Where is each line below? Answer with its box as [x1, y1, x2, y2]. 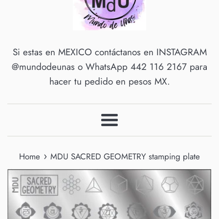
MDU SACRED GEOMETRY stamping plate [50, 151, 200, 163]
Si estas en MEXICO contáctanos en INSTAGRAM [12, 45, 207, 59]
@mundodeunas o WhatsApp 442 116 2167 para [12, 60, 207, 74]
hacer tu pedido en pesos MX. [49, 75, 170, 88]
